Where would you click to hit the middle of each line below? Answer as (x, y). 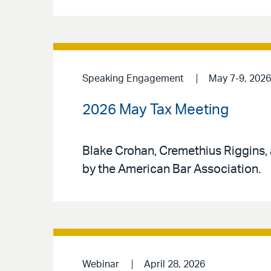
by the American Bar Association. (171, 170)
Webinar (101, 265)
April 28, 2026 (174, 265)
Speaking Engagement (133, 78)
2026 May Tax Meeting (155, 110)
